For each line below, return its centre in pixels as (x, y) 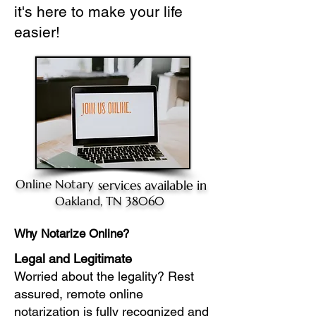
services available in (152, 185)
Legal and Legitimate (73, 259)
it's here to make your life (98, 12)
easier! (37, 32)
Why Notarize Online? (72, 233)
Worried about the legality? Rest (104, 276)
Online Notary (54, 184)
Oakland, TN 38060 (109, 201)
